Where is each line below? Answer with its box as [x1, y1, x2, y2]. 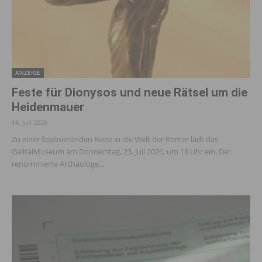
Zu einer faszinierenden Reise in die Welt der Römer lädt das [12, 133, 218, 144]
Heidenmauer [12, 99, 84, 114]
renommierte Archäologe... [12, 158, 104, 169]
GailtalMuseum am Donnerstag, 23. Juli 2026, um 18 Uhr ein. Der [12, 146, 231, 157]
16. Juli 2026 [12, 118, 47, 127]
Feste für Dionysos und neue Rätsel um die [12, 85, 247, 99]
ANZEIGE [15, 68, 40, 77]
